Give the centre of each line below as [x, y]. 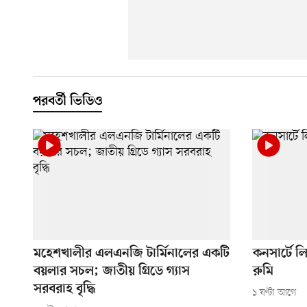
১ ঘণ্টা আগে [274, 293]
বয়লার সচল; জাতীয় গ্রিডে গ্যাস [112, 272]
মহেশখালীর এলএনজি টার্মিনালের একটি [132, 254]
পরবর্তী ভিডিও [67, 102]
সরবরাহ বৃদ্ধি [64, 290]
